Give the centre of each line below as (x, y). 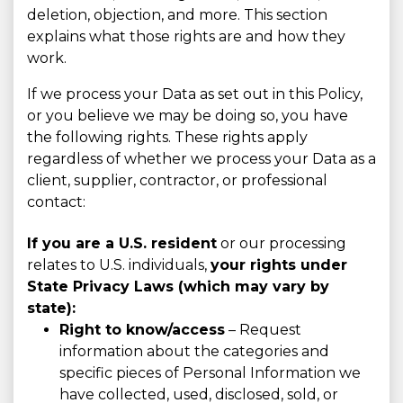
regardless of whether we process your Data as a (201, 159)
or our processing (282, 244)
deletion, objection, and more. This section (177, 15)
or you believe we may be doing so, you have (188, 116)
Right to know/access (142, 330)
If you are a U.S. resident (122, 244)
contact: (56, 202)
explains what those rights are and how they (186, 37)
